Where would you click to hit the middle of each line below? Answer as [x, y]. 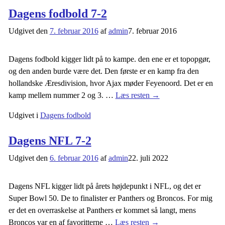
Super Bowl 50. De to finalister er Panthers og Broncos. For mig [110, 198]
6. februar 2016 [74, 158]
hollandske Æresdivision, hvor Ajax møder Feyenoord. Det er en [110, 83]
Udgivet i [23, 116]
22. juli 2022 [148, 158]
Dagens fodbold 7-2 [58, 14]
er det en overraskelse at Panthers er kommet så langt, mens [102, 210]
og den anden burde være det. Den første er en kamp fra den [103, 71]
